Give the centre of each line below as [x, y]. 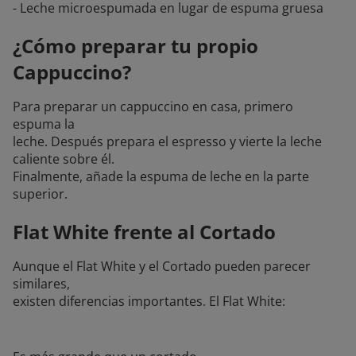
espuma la [44, 124]
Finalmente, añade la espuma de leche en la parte [161, 177]
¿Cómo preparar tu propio [135, 46]
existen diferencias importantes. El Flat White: [149, 302]
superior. [40, 194]
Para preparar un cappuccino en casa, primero [153, 107]
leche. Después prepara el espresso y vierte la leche [167, 142]
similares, [41, 284]
